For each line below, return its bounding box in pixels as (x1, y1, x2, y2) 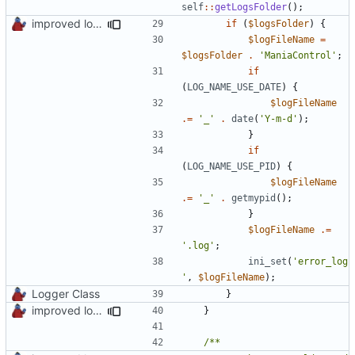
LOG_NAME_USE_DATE (187, 81, 281, 93)
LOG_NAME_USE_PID (187, 160, 276, 172)
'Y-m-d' (259, 113, 298, 124)
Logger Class (32, 286, 100, 300)
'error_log (292, 255, 348, 267)
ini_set (248, 255, 287, 267)
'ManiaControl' (259, 49, 337, 61)
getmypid (231, 192, 276, 204)
